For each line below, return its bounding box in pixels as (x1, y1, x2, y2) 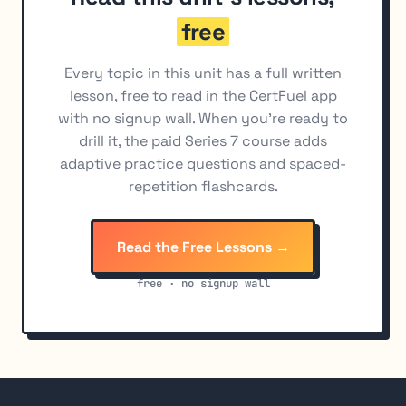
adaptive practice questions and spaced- (60, 154, 346, 174)
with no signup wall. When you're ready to (58, 109, 348, 129)
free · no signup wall (136, 275, 270, 291)
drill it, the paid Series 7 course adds (79, 131, 327, 151)
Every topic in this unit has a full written (64, 63, 342, 83)
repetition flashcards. (128, 177, 278, 197)
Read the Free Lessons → (116, 237, 290, 256)
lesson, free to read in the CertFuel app (69, 86, 337, 106)
